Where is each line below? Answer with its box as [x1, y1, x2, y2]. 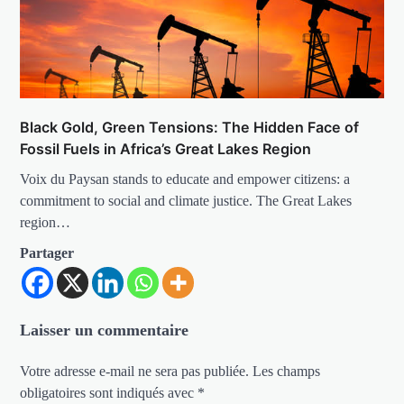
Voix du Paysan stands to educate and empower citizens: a [20, 171, 351, 188]
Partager [20, 245, 75, 262]
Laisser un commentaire [20, 321, 189, 340]
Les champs [252, 363, 321, 380]
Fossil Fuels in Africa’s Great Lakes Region [20, 140, 312, 159]
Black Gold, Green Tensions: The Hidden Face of [20, 118, 360, 137]
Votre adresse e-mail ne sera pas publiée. [20, 363, 250, 380]
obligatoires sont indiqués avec [20, 385, 198, 401]
